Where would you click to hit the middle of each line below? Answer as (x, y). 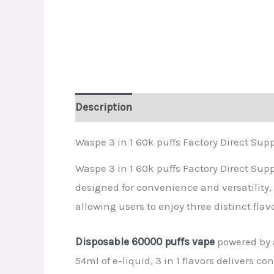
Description (104, 107)
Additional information (200, 107)
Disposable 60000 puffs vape (145, 241)
